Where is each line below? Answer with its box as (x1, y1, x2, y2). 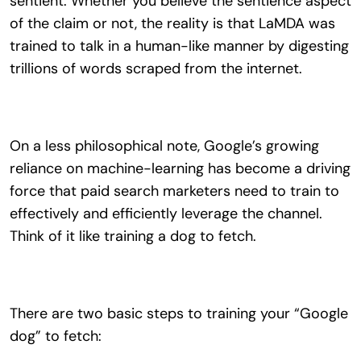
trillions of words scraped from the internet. (9, 58, 302, 78)
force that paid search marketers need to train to (9, 180, 339, 201)
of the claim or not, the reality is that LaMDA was (9, 13, 335, 33)
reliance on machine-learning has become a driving (9, 158, 351, 178)
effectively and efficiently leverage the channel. (9, 203, 322, 223)
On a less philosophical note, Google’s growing (9, 135, 319, 156)
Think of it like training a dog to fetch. (9, 226, 256, 246)
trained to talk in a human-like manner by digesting (9, 35, 349, 56)
